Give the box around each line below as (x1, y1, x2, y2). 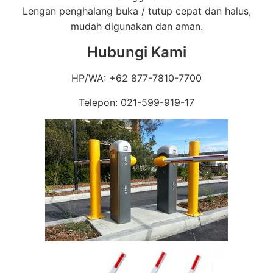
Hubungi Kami (87, 43, 186, 61)
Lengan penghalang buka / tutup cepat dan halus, (22, 5, 251, 17)
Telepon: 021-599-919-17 (79, 96, 194, 108)
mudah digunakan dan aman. (70, 20, 203, 32)
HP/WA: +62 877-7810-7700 (71, 72, 202, 84)
